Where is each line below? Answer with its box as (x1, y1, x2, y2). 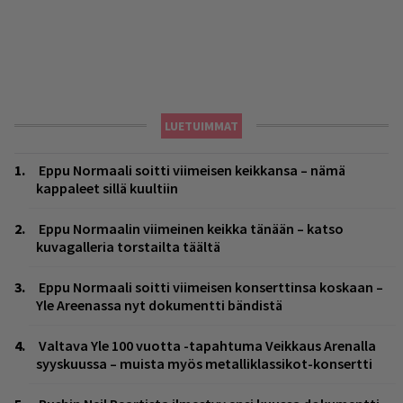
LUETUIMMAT (165, 117, 238, 134)
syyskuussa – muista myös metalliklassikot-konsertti (36, 354, 372, 372)
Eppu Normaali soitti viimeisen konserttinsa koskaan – (39, 277, 383, 296)
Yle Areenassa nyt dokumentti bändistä (36, 295, 282, 314)
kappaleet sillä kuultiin (36, 178, 178, 197)
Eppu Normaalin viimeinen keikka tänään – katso (39, 219, 344, 237)
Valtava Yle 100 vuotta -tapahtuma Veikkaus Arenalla (39, 336, 376, 354)
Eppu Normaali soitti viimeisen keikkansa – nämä (39, 160, 345, 179)
